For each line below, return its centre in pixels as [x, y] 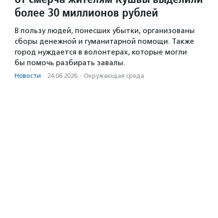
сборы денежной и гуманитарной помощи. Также [104, 41]
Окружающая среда [114, 75]
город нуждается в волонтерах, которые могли [101, 52]
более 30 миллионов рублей [86, 12]
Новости [28, 75]
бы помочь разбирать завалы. [70, 63]
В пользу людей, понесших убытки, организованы [105, 30]
